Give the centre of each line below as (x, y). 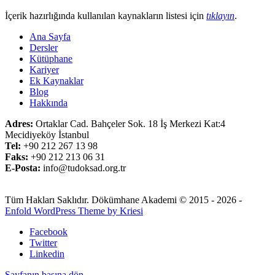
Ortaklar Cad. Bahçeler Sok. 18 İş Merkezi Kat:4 (129, 123)
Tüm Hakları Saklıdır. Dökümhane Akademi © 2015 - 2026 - (123, 199)
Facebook (48, 231)
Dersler (44, 47)
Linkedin (47, 254)
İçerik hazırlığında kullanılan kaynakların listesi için (106, 15)
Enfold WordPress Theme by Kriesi (74, 211)
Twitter (43, 242)
